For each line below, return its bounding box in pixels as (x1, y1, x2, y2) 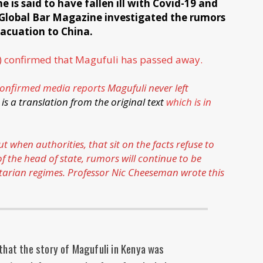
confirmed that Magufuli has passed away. (4, 53, 203, 67)
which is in (166, 95, 211, 109)
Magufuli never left (105, 81, 188, 95)
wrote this (181, 166, 224, 180)
